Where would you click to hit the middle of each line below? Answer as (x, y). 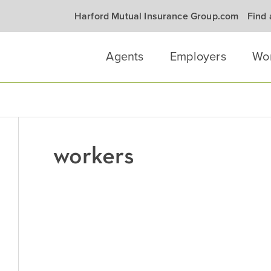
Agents (125, 57)
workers (94, 155)
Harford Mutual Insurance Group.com (156, 17)
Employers (198, 57)
